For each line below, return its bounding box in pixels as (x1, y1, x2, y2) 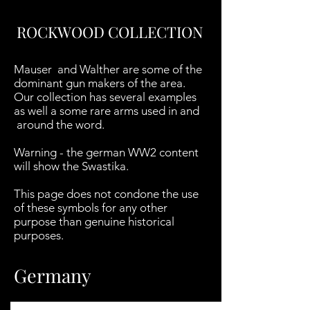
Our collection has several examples (14, 90, 197, 104)
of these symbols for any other (14, 201, 167, 215)
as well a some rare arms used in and (14, 104, 199, 118)
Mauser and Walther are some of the (14, 62, 202, 76)
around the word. (14, 118, 110, 131)
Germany (14, 263, 91, 288)
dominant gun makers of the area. (14, 76, 185, 90)
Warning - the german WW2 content (14, 145, 199, 159)
